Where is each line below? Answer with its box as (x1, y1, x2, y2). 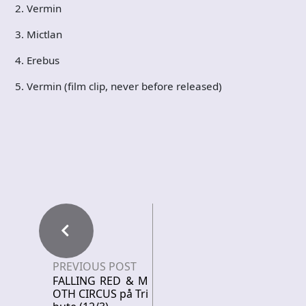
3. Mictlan (15, 27, 62, 41)
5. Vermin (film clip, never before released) (15, 79, 222, 93)
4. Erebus (15, 53, 59, 67)
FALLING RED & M (53, 273, 148, 288)
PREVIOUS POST (53, 258, 137, 274)
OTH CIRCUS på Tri (53, 286, 148, 301)
